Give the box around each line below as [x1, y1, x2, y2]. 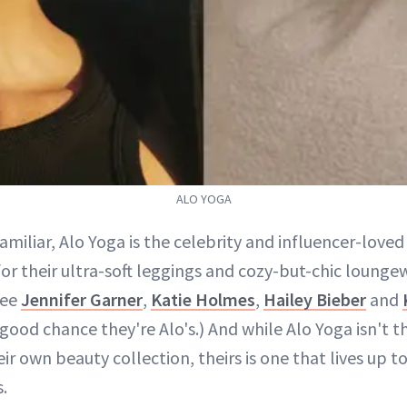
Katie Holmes [151, 288, 255, 312]
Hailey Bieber [263, 288, 366, 312]
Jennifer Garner [21, 288, 143, 312]
